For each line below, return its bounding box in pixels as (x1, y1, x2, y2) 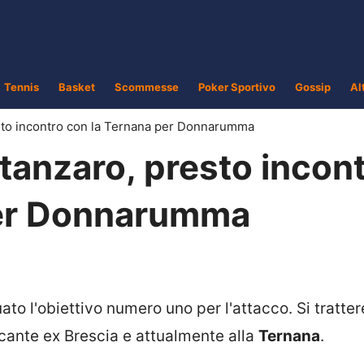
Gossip (295, 80, 331, 93)
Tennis (4, 80, 39, 93)
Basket (58, 80, 95, 93)
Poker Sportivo (198, 80, 275, 93)
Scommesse (115, 80, 179, 93)
